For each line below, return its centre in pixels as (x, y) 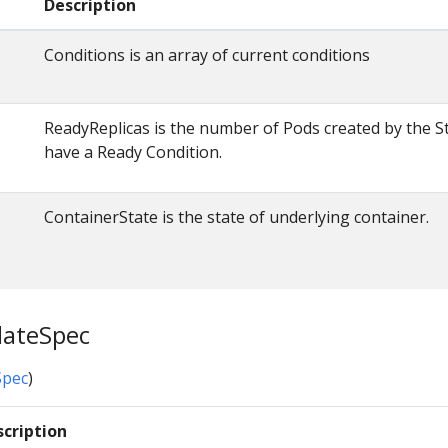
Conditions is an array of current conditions (207, 55)
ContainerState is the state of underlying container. (236, 217)
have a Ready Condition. (133, 152)
